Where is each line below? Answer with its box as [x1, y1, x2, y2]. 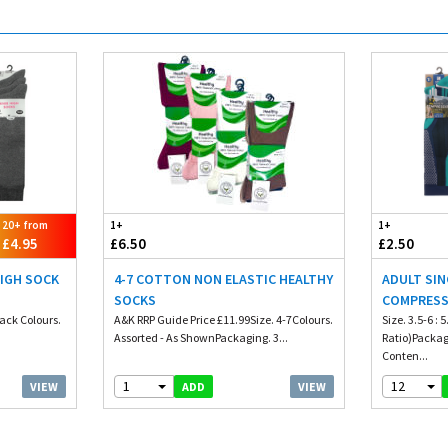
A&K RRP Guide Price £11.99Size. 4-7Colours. [113, 312, 333, 327]
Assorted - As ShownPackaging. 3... [113, 330, 288, 345]
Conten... [382, 348, 429, 363]
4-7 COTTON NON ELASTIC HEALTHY [113, 270, 333, 288]
